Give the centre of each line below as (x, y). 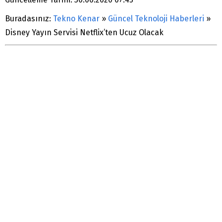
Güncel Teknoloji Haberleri (156, 18)
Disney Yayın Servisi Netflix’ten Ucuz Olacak (84, 32)
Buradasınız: (28, 18)
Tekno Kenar (76, 18)
